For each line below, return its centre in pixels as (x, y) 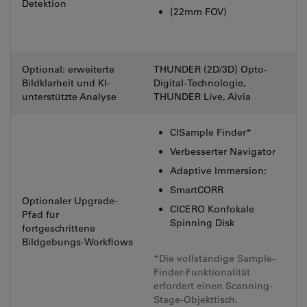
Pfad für (40, 214)
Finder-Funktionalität (202, 272)
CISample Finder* (211, 132)
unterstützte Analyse (69, 97)
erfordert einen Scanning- (213, 286)
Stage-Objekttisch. (196, 299)
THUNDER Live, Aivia (202, 97)
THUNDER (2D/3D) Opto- (210, 69)
